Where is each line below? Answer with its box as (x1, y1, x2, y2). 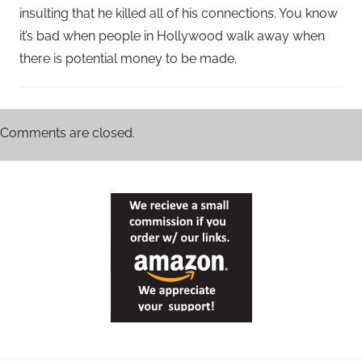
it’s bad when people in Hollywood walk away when (19, 28, 325, 44)
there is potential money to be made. (19, 51, 237, 67)
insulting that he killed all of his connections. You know (19, 6, 338, 22)
